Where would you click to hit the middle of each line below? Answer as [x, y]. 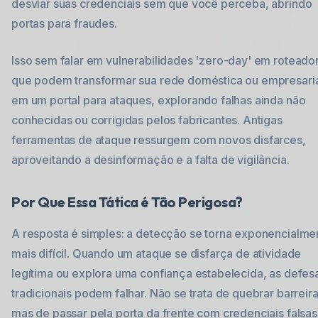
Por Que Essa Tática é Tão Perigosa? [127, 202]
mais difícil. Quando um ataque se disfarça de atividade [157, 253]
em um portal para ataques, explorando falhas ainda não [159, 100]
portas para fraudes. [64, 23]
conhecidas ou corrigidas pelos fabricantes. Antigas [147, 120]
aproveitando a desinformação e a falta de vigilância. [150, 160]
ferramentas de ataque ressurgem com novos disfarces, [159, 140]
